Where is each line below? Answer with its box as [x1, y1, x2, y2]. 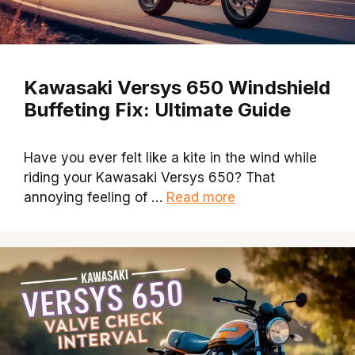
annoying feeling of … [24, 189, 166, 205]
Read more [166, 189, 235, 205]
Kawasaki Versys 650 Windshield [24, 75, 330, 99]
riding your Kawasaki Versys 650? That [24, 169, 275, 185]
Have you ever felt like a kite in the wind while [24, 149, 317, 166]
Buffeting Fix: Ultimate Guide [24, 97, 291, 121]
